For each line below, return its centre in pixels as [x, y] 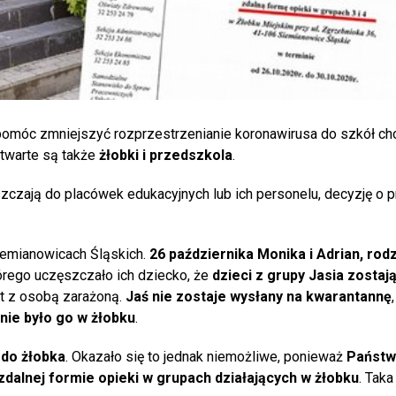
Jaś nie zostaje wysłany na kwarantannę [259, 296]
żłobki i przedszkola [164, 155]
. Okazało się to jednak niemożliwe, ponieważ [204, 356]
